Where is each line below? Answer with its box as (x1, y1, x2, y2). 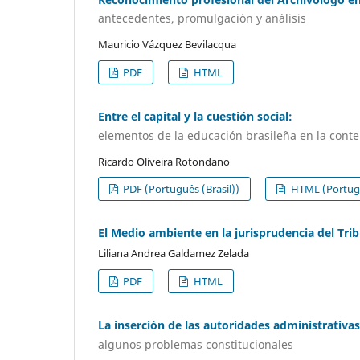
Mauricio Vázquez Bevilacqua (98, 37, 236, 52)
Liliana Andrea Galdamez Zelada (98, 246, 249, 261)
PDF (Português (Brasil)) (121, 182, 240, 197)
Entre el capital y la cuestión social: (98, 108, 292, 125)
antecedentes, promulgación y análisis (98, 10, 306, 27)
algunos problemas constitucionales (98, 336, 293, 352)
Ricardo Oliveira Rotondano (98, 153, 230, 169)
